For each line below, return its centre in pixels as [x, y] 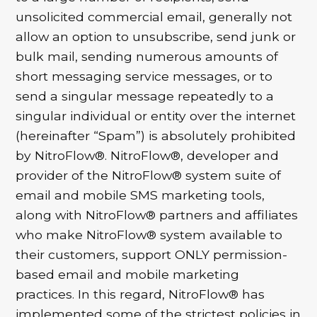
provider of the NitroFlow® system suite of [149, 175]
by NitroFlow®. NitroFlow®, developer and [148, 155]
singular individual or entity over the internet [156, 115]
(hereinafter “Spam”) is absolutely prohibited [156, 135]
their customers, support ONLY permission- [152, 254]
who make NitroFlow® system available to [149, 234]
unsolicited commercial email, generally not [154, 16]
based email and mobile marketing [128, 274]
